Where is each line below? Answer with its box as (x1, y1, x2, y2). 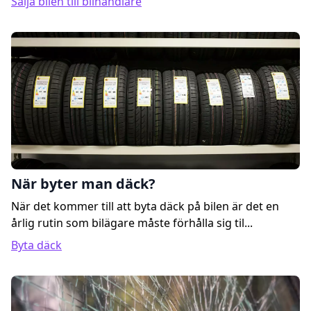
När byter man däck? (11, 174, 155, 193)
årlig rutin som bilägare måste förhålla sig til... (11, 215, 253, 230)
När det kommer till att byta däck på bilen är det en (11, 198, 279, 214)
